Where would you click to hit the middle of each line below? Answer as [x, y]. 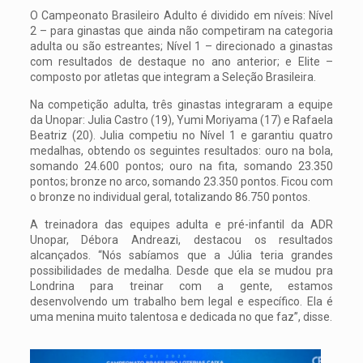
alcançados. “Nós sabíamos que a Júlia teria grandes [181, 255]
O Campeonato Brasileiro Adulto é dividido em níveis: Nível [181, 15]
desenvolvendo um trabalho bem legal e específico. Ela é [181, 301]
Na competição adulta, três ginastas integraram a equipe [181, 104]
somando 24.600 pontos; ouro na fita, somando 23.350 [181, 166]
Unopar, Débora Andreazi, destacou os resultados [181, 239]
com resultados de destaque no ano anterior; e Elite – [181, 61]
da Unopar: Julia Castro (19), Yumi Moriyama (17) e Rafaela [181, 120]
